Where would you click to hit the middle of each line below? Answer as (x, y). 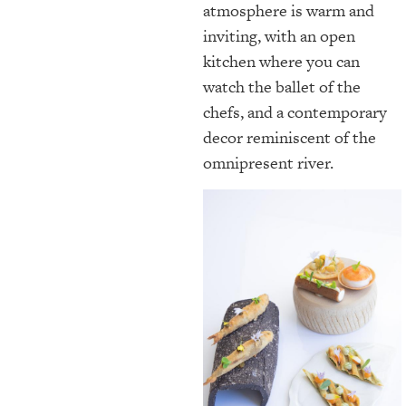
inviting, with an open (279, 36)
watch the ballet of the (282, 87)
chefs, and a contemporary (295, 112)
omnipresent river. (268, 163)
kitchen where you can (281, 62)
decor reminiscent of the (290, 138)
